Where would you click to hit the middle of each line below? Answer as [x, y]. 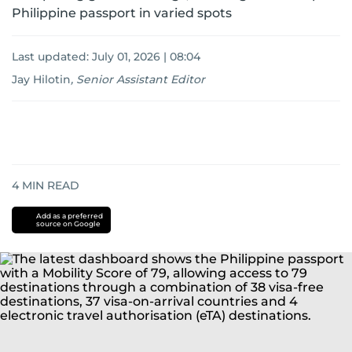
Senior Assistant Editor [141, 79]
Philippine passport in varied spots [122, 13]
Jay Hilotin [41, 79]
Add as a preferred [69, 216]
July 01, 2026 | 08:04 [146, 57]
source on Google [68, 224]
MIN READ [49, 185]
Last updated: [52, 57]
